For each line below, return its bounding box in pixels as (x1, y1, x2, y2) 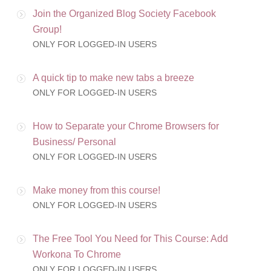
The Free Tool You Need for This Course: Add (33, 233, 228, 244)
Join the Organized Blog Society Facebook (33, 8, 216, 19)
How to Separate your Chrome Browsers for (33, 121, 219, 132)
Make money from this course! (33, 185, 160, 196)
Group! (33, 24, 62, 35)
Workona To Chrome (33, 249, 121, 260)
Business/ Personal (33, 137, 116, 148)
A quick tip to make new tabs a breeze (33, 73, 194, 83)
